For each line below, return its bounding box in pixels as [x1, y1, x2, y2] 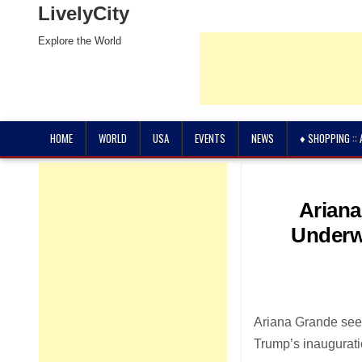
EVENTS [195, 130, 225, 146]
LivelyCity [38, 2, 129, 24]
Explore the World [38, 35, 121, 47]
